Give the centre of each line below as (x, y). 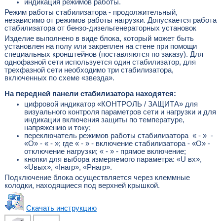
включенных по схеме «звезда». (59, 78)
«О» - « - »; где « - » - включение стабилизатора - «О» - (117, 143)
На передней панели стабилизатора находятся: (90, 93)
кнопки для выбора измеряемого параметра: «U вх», (113, 159)
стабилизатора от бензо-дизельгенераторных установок (100, 28)
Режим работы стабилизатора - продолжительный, (91, 12)
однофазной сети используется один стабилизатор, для (100, 62)
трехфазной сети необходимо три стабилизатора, (89, 70)
